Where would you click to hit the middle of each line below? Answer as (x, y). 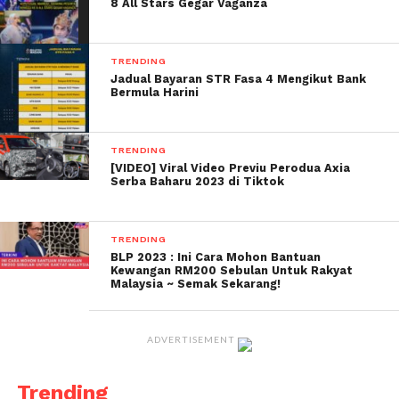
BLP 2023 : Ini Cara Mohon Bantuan (216, 257)
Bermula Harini (155, 93)
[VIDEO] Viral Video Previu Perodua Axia (231, 168)
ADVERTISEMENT (191, 340)
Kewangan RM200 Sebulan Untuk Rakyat (232, 271)
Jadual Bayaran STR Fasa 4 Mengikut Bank (239, 79)
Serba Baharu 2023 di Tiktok (198, 182)
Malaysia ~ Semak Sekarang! (196, 284)
